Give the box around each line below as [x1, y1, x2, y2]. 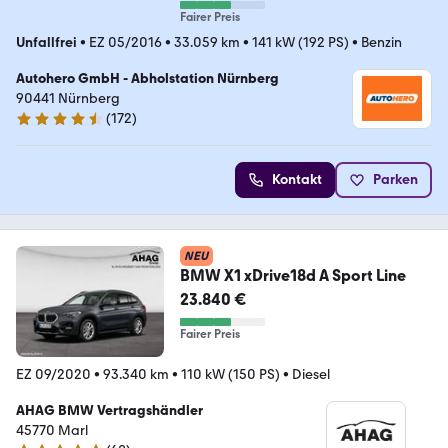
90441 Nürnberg [16, 89, 120, 107]
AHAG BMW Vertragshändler [16, 401, 203, 419]
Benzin [361, 33, 402, 51]
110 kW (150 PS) [181, 365, 280, 383]
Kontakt [272, 170, 322, 188]
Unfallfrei [16, 33, 77, 51]
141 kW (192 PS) [252, 33, 349, 51]
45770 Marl [16, 421, 88, 439]
